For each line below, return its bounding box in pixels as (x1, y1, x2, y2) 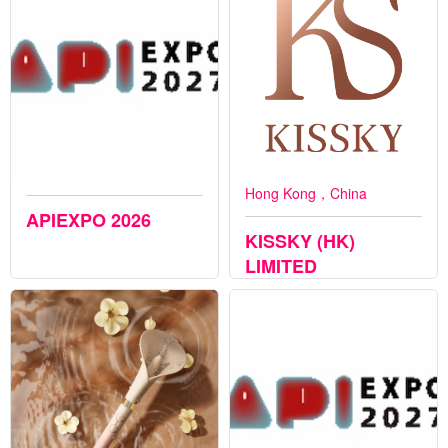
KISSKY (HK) (245, 227, 355, 254)
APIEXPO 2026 (26, 206, 151, 233)
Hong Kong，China (245, 182, 367, 203)
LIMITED (245, 252, 317, 279)
